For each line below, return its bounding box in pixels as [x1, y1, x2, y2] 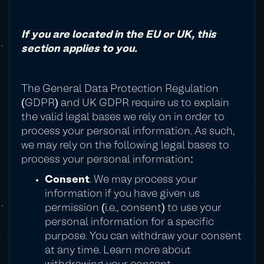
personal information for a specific [45, 217, 214, 227]
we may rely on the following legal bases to [21, 141, 229, 151]
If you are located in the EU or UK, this [21, 30, 216, 40]
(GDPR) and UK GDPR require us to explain [21, 98, 229, 108]
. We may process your [90, 175, 197, 185]
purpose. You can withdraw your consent [45, 232, 242, 242]
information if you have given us [45, 189, 200, 199]
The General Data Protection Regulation [21, 84, 219, 94]
